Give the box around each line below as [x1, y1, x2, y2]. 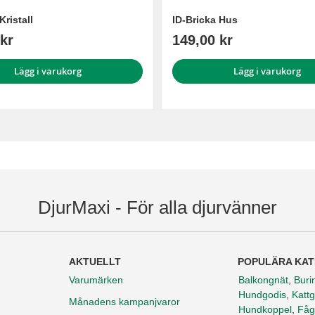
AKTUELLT [69, 256, 121, 268]
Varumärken [69, 274, 123, 286]
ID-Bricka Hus [172, 14, 238, 26]
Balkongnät [238, 274, 288, 286]
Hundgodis [238, 289, 286, 301]
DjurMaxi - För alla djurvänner [38, 197, 277, 219]
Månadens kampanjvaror [69, 296, 180, 308]
